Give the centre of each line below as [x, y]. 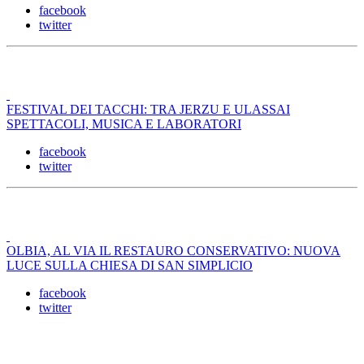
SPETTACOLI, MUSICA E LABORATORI [124, 124]
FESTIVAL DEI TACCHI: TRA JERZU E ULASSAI [148, 110]
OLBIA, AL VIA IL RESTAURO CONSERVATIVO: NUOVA [173, 251]
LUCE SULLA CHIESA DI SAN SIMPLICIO [130, 266]
